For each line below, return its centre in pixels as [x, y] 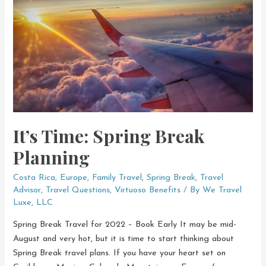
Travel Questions [78, 191]
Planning [52, 158]
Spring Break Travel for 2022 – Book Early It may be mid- [125, 224]
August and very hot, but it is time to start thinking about [124, 239]
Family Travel [117, 178]
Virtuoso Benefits [148, 191]
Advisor [27, 191]
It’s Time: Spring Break [109, 136]
